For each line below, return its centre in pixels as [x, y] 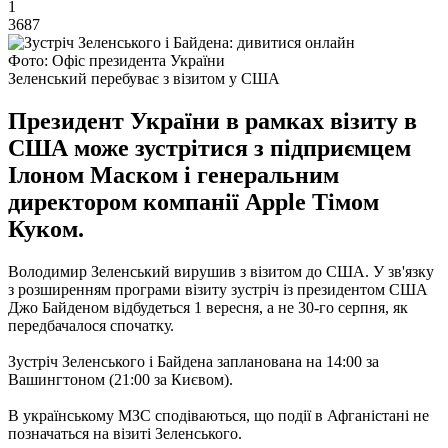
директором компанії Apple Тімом [193, 201]
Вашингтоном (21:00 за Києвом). [120, 379]
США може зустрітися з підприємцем [209, 147]
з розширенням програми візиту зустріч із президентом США [218, 289]
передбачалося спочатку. [91, 325]
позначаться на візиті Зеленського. [125, 433]
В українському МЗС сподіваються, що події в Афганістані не [218, 415]
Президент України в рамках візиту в [212, 120]
